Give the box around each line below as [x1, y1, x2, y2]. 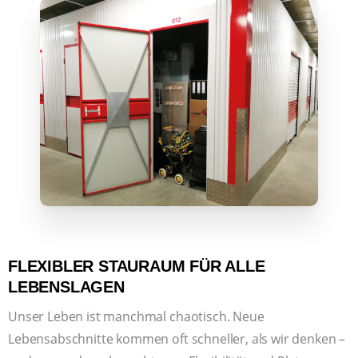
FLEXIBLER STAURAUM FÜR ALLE [8, 257, 265, 275]
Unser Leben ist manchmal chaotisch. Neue [8, 307, 265, 325]
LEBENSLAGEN [8, 277, 125, 296]
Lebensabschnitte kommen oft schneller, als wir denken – [8, 329, 346, 348]
